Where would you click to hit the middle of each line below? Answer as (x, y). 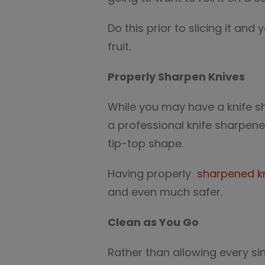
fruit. (121, 46)
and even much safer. (165, 192)
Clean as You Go (154, 222)
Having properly (151, 174)
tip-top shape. (146, 143)
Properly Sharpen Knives (176, 77)
